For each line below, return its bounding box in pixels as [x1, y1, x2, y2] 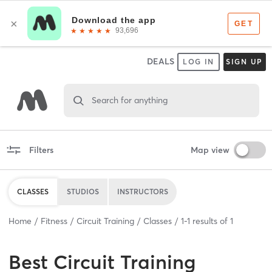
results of [190, 215, 230, 226]
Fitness [41, 215, 67, 226]
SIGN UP [225, 57, 263, 66]
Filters [29, 144, 53, 155]
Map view [190, 144, 229, 155]
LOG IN [182, 57, 215, 66]
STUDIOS [67, 186, 99, 196]
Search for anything [91, 94, 168, 106]
